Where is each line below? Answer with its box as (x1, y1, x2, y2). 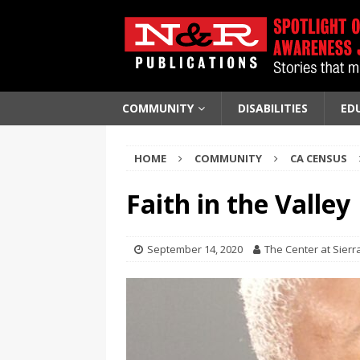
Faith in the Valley (126, 186, 350, 221)
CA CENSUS (290, 151, 347, 166)
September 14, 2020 (147, 242, 243, 256)
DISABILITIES (238, 100, 308, 116)
